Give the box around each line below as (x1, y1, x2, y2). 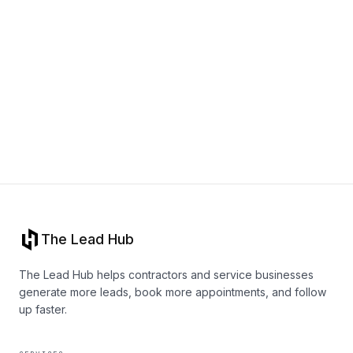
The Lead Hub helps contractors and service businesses (19, 268, 314, 281)
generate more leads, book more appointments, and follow (19, 285, 326, 299)
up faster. (19, 303, 67, 316)
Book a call (141, 79, 212, 95)
